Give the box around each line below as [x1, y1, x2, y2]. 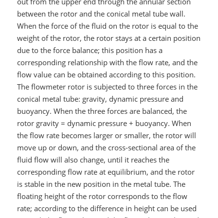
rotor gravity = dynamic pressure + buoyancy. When [17, 118, 191, 128]
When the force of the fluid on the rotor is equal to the [17, 21, 198, 31]
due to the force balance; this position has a [17, 45, 163, 55]
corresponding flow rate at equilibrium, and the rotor [17, 167, 195, 177]
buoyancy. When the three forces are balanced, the [17, 106, 187, 116]
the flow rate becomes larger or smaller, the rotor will [17, 130, 196, 141]
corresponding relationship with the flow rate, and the [17, 57, 198, 68]
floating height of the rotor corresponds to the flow [17, 191, 187, 201]
